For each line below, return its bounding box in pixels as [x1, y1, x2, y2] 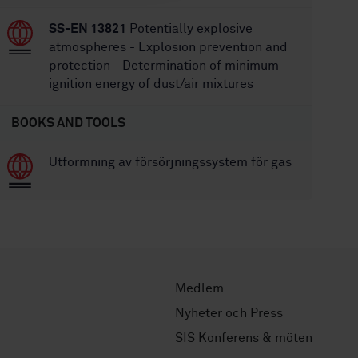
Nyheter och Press [175, 306, 283, 320]
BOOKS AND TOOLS [11, 117, 126, 129]
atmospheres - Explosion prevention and [49, 41, 288, 54]
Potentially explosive [126, 22, 253, 35]
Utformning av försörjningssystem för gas [49, 156, 292, 169]
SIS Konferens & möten [175, 331, 312, 344]
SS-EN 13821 [49, 22, 127, 35]
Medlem [175, 281, 224, 295]
